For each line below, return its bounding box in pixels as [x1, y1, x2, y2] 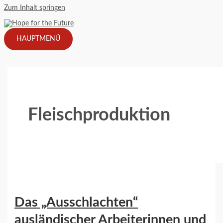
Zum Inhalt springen [4, 4, 65, 11]
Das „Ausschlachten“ [14, 195, 138, 209]
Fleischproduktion [28, 106, 171, 124]
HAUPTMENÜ [16, 35, 60, 42]
